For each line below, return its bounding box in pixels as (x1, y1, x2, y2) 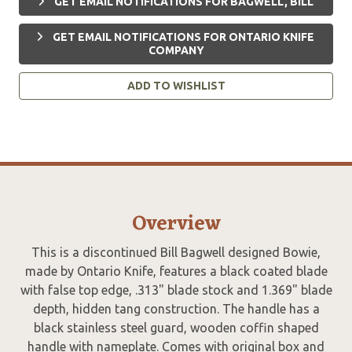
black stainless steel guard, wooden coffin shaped (33, 320, 319, 335)
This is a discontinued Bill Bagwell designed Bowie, (31, 244, 321, 259)
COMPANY (148, 43, 204, 57)
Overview (131, 205, 221, 242)
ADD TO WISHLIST (126, 79, 225, 92)
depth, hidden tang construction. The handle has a (32, 301, 320, 316)
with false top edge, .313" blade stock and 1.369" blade (20, 282, 332, 297)
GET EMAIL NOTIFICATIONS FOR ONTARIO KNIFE (50, 30, 314, 43)
